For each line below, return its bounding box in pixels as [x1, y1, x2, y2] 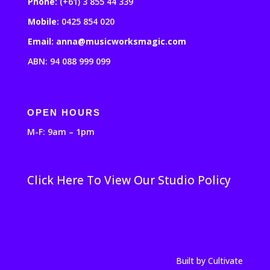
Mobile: [27, 16, 61, 28]
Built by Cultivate [176, 255, 243, 267]
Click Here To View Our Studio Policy [27, 172, 231, 189]
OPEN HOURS [27, 107, 101, 118]
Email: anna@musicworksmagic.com [27, 36, 186, 48]
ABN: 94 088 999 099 [27, 55, 110, 67]
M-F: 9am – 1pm [27, 126, 95, 138]
